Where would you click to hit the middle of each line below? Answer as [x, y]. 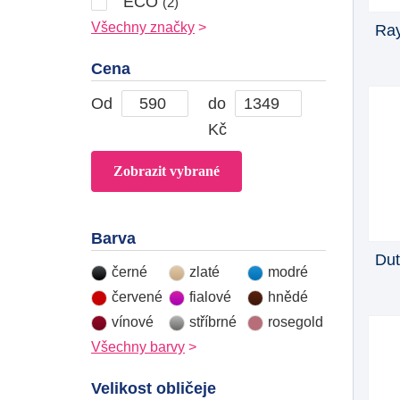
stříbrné [213, 321]
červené [137, 296]
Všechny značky [143, 27]
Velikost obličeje [154, 388]
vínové [133, 321]
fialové [211, 296]
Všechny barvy [138, 346]
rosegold [295, 321]
